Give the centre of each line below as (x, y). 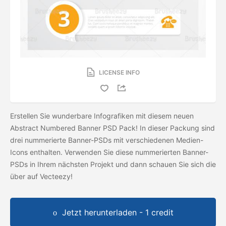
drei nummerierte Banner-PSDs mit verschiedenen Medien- (107, 140)
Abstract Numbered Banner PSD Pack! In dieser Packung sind (112, 128)
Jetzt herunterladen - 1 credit (118, 213)
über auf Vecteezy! (42, 177)
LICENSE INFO (119, 72)
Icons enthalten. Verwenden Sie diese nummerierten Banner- (109, 152)
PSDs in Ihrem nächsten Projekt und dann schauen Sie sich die (113, 164)
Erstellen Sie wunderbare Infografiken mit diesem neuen (102, 116)
